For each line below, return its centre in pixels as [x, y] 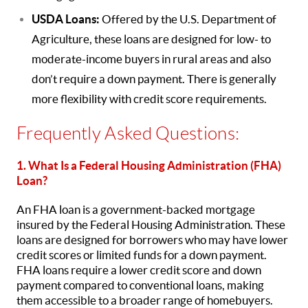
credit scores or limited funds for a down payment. [142, 255]
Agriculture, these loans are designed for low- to [151, 39]
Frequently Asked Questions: [128, 133]
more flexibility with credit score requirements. [149, 99]
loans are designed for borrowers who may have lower [152, 240]
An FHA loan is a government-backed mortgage [136, 209]
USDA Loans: [67, 19]
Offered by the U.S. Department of [189, 19]
